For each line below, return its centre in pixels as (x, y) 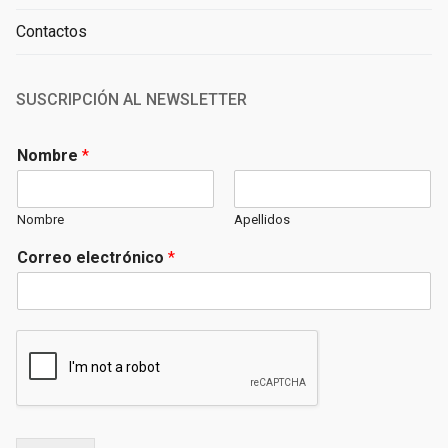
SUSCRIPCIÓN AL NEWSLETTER (131, 100)
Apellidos (262, 220)
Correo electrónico (92, 258)
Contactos (51, 32)
